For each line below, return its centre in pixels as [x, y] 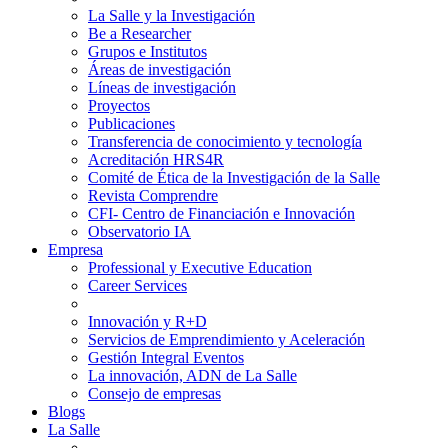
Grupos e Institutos [147, 51]
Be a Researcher [139, 33]
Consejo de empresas [154, 393]
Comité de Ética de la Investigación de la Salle [234, 177]
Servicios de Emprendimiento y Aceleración [226, 339]
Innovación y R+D [147, 321]
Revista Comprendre [153, 195]
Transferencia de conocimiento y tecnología [225, 141]
